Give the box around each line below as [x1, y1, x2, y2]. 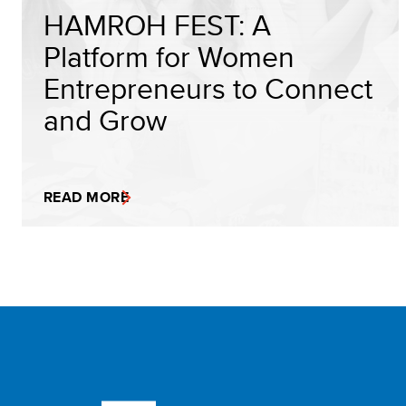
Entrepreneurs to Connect [43, 67, 372, 109]
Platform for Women [43, 35, 295, 77]
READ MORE [43, 187, 130, 208]
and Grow [43, 99, 167, 140]
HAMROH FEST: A [43, 4, 271, 45]
